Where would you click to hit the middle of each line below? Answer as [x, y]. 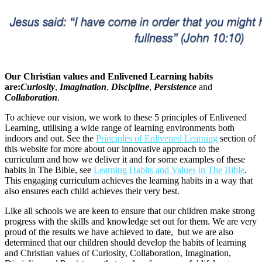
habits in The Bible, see [49, 170]
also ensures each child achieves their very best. [92, 191]
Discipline [130, 87]
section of [237, 138]
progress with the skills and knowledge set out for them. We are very [131, 221]
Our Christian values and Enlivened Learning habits [109, 76]
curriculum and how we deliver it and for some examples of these [125, 159]
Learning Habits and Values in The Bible [169, 170]
